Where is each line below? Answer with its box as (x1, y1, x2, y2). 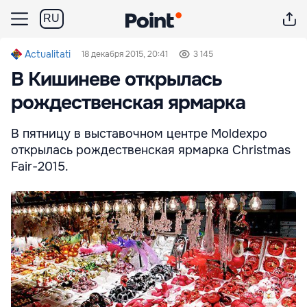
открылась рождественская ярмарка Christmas (11, 143, 291, 158)
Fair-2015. (11, 159, 69, 174)
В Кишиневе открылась (11, 67, 222, 92)
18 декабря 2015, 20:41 (82, 49, 168, 60)
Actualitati (25, 48, 71, 60)
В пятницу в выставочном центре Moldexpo (11, 126, 267, 141)
